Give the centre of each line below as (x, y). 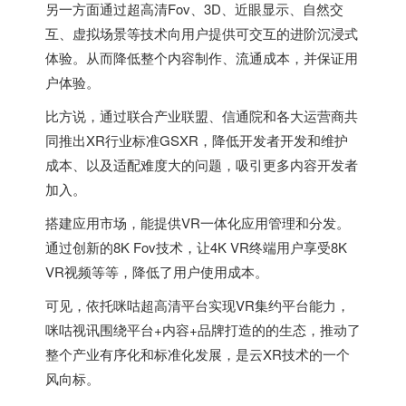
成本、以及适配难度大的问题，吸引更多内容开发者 (202, 164)
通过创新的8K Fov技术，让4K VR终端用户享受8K (196, 247)
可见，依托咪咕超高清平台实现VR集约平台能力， (198, 305)
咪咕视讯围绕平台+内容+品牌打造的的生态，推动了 (203, 329)
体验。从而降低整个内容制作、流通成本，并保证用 (202, 58)
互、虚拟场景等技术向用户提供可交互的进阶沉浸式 (202, 33)
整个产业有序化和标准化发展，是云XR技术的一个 (198, 354)
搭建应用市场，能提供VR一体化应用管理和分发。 (198, 222)
